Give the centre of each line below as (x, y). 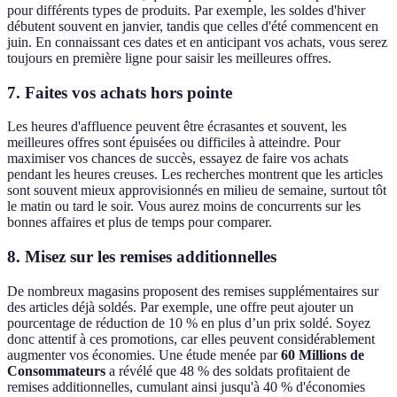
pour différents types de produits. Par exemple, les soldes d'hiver (186, 11)
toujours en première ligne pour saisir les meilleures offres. (169, 58)
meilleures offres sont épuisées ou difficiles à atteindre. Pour (174, 143)
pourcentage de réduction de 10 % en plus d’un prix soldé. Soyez (189, 323)
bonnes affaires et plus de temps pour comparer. (140, 222)
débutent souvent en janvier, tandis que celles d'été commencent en (193, 27)
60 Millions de (323, 354)
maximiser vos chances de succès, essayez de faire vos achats (178, 159)
